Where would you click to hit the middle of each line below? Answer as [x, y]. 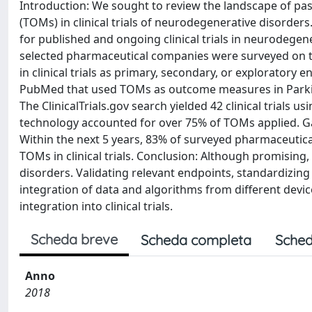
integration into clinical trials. [96, 206]
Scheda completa [196, 240]
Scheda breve [74, 239]
